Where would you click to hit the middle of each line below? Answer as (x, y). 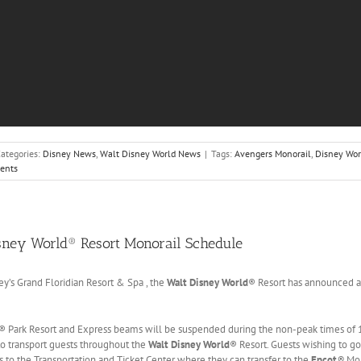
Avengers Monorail (273, 154)
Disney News (69, 154)
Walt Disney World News (150, 154)
